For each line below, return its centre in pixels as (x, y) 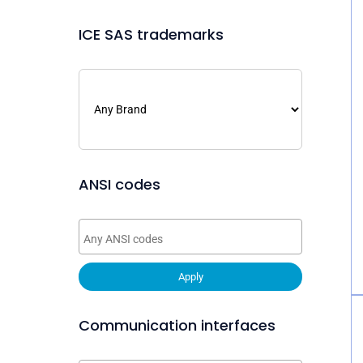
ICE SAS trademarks (152, 35)
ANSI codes (120, 185)
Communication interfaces (177, 326)
